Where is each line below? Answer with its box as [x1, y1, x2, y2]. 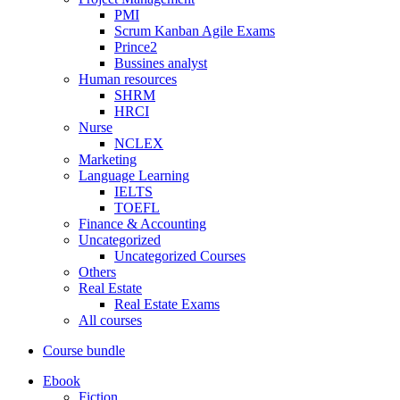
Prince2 [114, 39, 157, 54]
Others [79, 264, 116, 279]
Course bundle [43, 343, 125, 358]
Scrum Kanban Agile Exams [114, 23, 275, 38]
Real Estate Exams [114, 296, 220, 312]
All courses [79, 312, 142, 328]
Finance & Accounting [79, 216, 206, 231]
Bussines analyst [114, 55, 207, 71]
